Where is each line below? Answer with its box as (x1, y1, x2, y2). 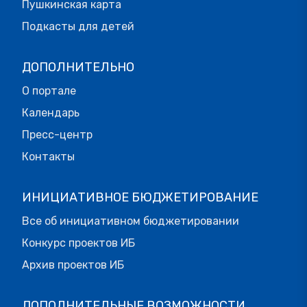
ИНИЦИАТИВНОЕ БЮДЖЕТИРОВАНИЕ (22, 190, 258, 206)
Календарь (22, 106, 79, 120)
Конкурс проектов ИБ (22, 236, 135, 250)
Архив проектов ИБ (22, 258, 124, 272)
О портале (22, 84, 76, 98)
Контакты (22, 150, 75, 164)
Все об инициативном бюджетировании (22, 214, 239, 228)
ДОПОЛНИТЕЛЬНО (22, 60, 134, 75)
